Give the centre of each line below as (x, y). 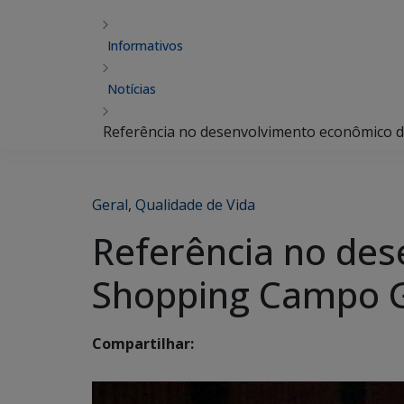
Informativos (145, 46)
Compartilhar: (143, 344)
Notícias (132, 89)
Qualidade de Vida (195, 205)
